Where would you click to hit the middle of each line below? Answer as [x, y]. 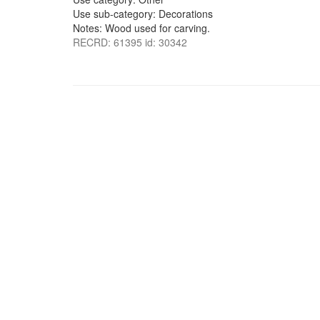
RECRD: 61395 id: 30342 [130, 42]
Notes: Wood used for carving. [141, 28]
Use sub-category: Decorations [143, 14]
